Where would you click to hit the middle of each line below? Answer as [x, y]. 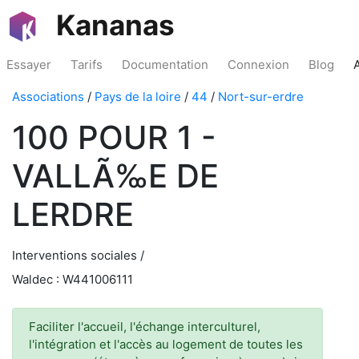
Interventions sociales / [78, 255]
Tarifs [87, 65]
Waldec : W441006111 [73, 279]
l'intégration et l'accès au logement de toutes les [166, 344]
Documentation [165, 65]
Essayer [29, 65]
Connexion [258, 65]
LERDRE [73, 214]
